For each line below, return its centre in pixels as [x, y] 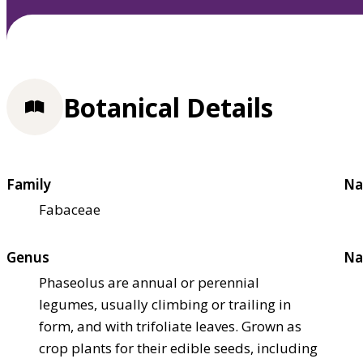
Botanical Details [168, 107]
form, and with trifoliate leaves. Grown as [170, 326]
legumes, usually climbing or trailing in [165, 304]
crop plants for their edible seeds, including [178, 348]
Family [29, 184]
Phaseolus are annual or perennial [149, 282]
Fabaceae [70, 209]
